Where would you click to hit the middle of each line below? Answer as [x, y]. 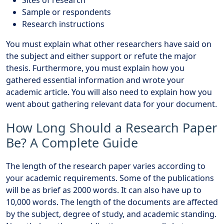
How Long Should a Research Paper [111, 127]
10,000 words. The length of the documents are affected [112, 202]
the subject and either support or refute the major [101, 56]
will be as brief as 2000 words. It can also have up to [104, 190]
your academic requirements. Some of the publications [110, 178]
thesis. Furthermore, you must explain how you [95, 68]
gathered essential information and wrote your [95, 80]
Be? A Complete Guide [72, 142]
